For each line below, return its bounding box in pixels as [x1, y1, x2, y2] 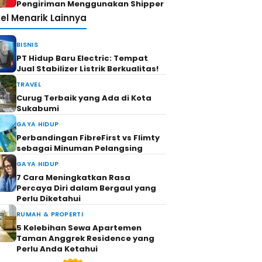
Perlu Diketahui [16, 193, 81, 204]
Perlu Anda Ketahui [16, 243, 98, 254]
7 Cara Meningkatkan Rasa [16, 172, 130, 183]
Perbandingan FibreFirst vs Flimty [16, 132, 160, 143]
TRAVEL [16, 80, 41, 89]
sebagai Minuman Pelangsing [16, 143, 143, 154]
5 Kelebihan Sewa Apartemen [16, 222, 142, 233]
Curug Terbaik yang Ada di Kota [16, 92, 151, 104]
